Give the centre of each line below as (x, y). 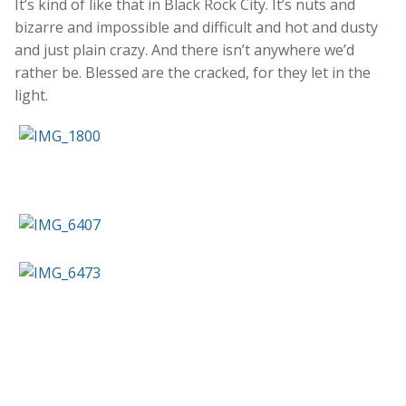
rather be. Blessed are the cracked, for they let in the (193, 72)
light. (31, 95)
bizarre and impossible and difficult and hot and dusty (196, 27)
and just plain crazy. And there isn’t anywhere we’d (184, 49)
